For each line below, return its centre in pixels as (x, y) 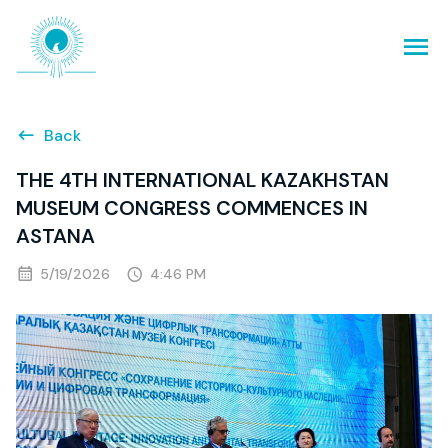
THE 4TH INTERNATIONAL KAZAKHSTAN (202, 180)
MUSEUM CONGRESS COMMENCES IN (192, 208)
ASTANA (55, 236)
